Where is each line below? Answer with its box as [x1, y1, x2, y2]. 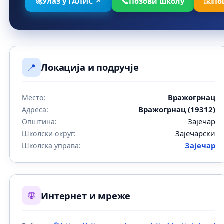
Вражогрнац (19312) [138, 104, 216, 114]
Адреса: [22, 104, 49, 114]
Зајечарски [175, 128, 216, 138]
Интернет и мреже [41, 189, 131, 202]
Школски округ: [22, 128, 76, 138]
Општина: [22, 116, 57, 126]
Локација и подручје [41, 61, 139, 74]
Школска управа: [22, 140, 81, 150]
